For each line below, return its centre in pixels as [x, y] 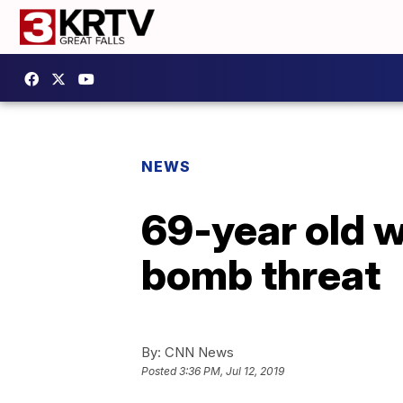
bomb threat [261, 274]
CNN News [197, 352]
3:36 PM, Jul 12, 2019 [232, 372]
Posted [160, 372]
